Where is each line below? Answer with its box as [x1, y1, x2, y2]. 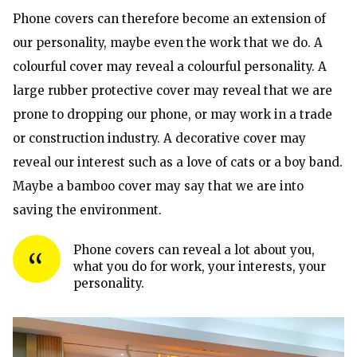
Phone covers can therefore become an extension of [13, 11, 326, 26]
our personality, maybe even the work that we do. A [13, 35, 323, 50]
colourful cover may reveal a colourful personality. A [13, 59, 327, 74]
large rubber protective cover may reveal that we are [13, 83, 332, 98]
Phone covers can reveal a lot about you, [73, 242, 315, 257]
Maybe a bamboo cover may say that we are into [13, 178, 304, 194]
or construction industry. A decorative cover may [13, 131, 306, 146]
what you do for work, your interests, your [73, 259, 326, 274]
